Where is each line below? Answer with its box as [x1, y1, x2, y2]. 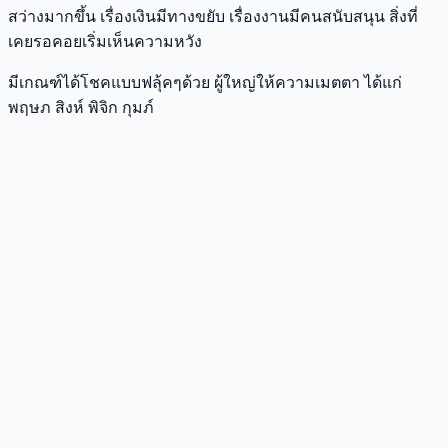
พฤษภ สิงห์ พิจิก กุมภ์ [8, 98, 154, 116]
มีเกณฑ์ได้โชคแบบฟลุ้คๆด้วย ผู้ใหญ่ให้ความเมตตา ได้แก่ [8, 73, 402, 91]
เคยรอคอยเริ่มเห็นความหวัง [8, 32, 202, 50]
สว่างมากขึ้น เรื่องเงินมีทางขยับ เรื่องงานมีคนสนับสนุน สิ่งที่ [8, 7, 418, 25]
